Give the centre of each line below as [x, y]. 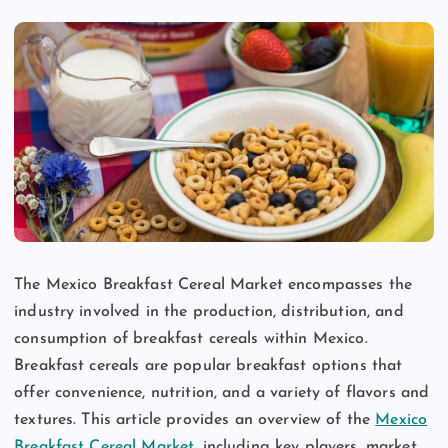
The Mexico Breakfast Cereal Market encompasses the [213, 284]
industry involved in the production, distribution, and [209, 311]
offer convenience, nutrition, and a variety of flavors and [222, 392]
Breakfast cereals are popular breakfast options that [208, 365]
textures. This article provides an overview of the [195, 419]
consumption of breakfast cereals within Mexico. [191, 338]
